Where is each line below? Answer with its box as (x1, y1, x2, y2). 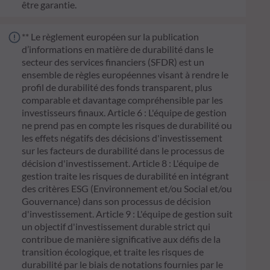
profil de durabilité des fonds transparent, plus (22, 81, 212, 93)
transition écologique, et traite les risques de (22, 246, 204, 258)
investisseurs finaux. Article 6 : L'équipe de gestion (22, 107, 227, 119)
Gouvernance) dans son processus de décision (22, 195, 211, 207)
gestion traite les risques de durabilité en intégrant (22, 170, 229, 182)
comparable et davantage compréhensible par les (22, 94, 223, 106)
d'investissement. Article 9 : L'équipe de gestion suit (22, 208, 233, 220)
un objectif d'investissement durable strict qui (22, 221, 210, 233)
